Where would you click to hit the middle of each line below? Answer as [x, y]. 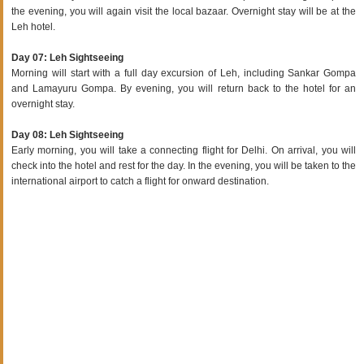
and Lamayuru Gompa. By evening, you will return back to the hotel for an [184, 88]
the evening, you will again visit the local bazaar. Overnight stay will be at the [184, 11]
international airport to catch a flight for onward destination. [140, 181]
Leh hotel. [33, 26]
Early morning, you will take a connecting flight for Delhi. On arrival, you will [184, 150]
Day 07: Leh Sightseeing [67, 57]
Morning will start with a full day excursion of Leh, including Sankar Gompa [184, 73]
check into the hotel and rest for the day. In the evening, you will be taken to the [184, 165]
